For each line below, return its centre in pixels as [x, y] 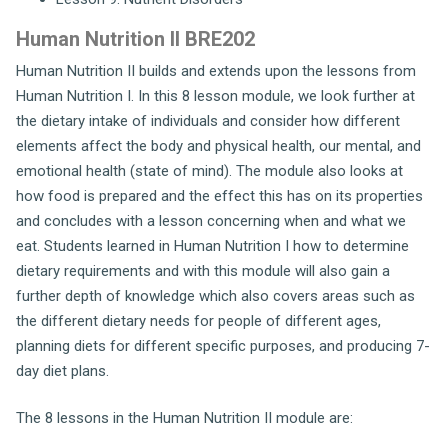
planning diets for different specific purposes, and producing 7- [223, 345]
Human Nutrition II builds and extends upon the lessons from [216, 70]
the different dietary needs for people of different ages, [198, 320]
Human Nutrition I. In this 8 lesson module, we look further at [215, 95]
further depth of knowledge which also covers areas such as [215, 295]
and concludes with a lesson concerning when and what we [211, 220]
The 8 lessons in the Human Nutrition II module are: [184, 418]
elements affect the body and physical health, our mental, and [218, 145]
